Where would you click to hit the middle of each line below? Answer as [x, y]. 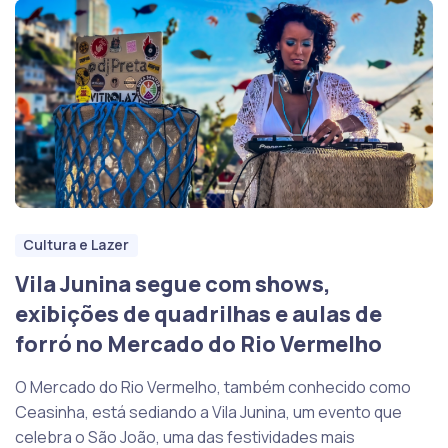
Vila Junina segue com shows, [173, 284]
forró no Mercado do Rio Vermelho [198, 344]
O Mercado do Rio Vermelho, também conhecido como [213, 387]
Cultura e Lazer [76, 245]
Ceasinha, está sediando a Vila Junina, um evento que [208, 412]
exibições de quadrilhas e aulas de [198, 314]
